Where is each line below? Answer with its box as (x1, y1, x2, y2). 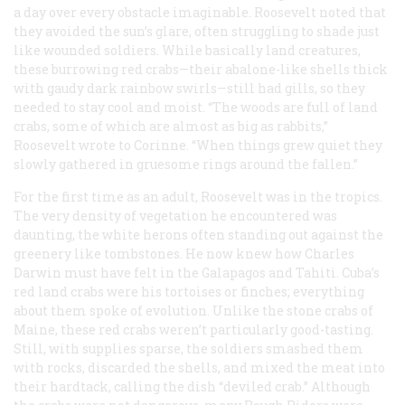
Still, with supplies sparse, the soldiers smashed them (14, 339, 363, 357)
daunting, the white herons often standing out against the (14, 225, 383, 243)
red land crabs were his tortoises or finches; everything (14, 282, 364, 300)
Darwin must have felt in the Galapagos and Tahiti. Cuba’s (14, 263, 380, 281)
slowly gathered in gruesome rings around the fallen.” (14, 155, 358, 173)
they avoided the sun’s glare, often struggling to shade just (14, 22, 380, 40)
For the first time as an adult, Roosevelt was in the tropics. (14, 187, 382, 205)
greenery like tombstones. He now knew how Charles (14, 244, 354, 262)
